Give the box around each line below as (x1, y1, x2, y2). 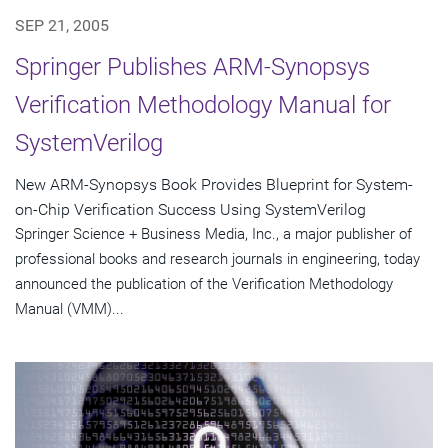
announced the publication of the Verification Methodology (15, 274, 393, 293)
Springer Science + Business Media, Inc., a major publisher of (15, 224, 412, 243)
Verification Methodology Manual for (15, 90, 391, 119)
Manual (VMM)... (15, 299, 124, 318)
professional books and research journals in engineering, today (15, 249, 420, 268)
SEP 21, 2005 (15, 15, 109, 35)
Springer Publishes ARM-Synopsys (15, 52, 370, 81)
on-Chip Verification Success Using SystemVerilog (15, 199, 366, 219)
